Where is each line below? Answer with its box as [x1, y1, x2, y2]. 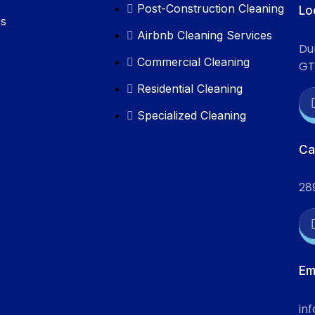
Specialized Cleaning [137, 108, 246, 122]
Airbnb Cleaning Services [137, 27, 272, 42]
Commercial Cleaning [137, 54, 250, 69]
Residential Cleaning [137, 81, 243, 96]
